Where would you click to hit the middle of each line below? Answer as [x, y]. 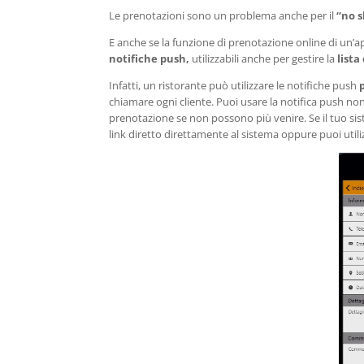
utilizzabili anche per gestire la [265, 58]
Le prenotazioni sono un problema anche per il [223, 15]
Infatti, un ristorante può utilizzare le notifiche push [234, 85]
